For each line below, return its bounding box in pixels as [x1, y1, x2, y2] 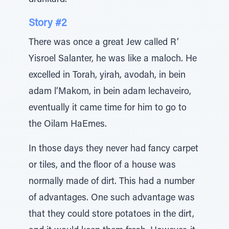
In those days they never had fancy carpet [29, 145, 198, 154]
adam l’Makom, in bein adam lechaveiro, [29, 87, 191, 97]
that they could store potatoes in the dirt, [29, 210, 194, 219]
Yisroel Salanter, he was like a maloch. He [29, 55, 197, 64]
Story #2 [29, 18, 67, 29]
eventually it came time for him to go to [29, 104, 187, 113]
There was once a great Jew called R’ [29, 38, 179, 48]
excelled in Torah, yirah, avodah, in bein [29, 71, 186, 80]
